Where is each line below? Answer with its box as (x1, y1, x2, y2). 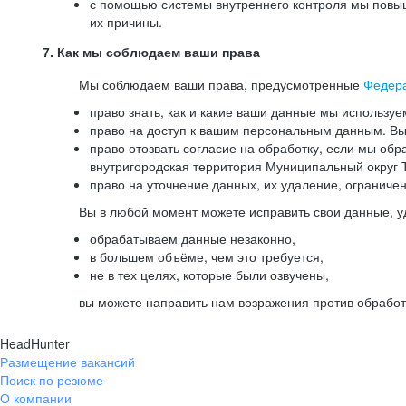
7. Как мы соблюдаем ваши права (43, 45, 260, 60)
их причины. (90, 13, 162, 31)
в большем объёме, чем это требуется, (90, 247, 324, 266)
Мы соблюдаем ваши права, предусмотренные (79, 75, 363, 93)
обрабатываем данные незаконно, (90, 229, 295, 247)
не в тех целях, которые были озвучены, (90, 266, 329, 284)
